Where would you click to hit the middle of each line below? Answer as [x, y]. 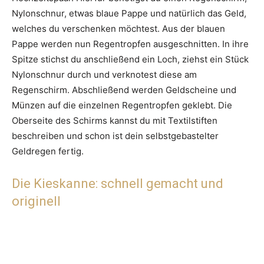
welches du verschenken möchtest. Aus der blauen [118, 29]
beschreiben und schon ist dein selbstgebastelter [115, 136]
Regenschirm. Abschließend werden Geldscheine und [124, 90]
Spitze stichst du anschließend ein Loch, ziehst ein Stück [130, 60]
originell [36, 202]
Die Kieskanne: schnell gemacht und [118, 184]
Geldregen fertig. [48, 151]
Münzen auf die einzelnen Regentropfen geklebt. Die [122, 105]
